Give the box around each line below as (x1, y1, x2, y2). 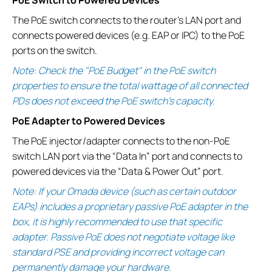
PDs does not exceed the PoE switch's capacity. (12, 93, 215, 107)
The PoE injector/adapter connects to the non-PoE (12, 134, 230, 148)
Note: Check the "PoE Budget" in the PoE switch (12, 63, 216, 77)
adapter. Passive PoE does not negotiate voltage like (12, 229, 234, 243)
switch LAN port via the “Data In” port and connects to (12, 149, 242, 163)
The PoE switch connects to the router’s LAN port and (12, 13, 241, 27)
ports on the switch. (12, 43, 97, 57)
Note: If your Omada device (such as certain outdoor (12, 184, 236, 198)
